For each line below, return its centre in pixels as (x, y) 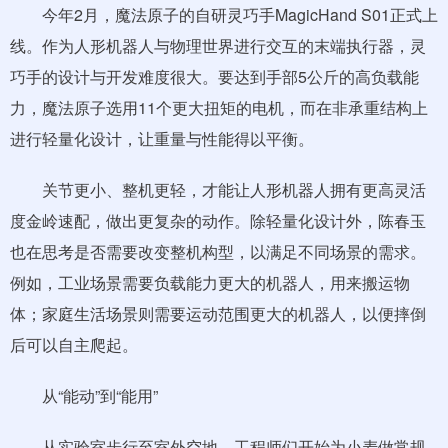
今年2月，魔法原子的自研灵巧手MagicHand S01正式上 (224, 14)
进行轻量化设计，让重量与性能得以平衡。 (162, 138)
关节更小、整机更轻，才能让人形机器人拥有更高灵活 (218, 189)
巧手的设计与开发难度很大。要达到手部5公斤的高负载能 (214, 76)
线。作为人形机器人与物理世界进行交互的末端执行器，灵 (218, 45)
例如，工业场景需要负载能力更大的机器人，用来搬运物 (210, 282)
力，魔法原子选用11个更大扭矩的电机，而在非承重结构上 (219, 107)
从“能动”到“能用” (84, 395)
